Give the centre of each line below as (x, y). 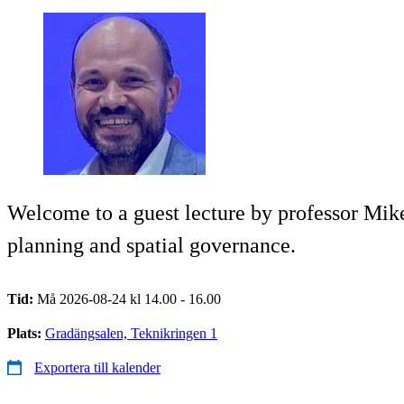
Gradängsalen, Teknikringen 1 (131, 333)
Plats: (26, 333)
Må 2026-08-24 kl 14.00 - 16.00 (129, 298)
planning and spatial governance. (151, 245)
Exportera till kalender (97, 367)
